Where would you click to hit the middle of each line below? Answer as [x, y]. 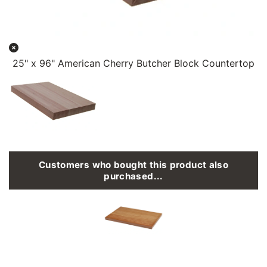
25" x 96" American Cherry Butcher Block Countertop [133, 63]
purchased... [133, 176]
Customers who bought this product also [133, 164]
